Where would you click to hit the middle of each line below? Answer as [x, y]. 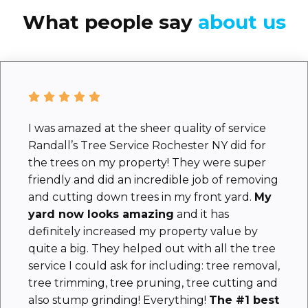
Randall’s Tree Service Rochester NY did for [147, 146]
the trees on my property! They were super [147, 163]
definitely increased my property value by [143, 232]
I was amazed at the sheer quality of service [147, 129]
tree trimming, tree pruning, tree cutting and [153, 283]
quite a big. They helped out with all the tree [152, 249]
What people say [110, 22]
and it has [201, 214]
